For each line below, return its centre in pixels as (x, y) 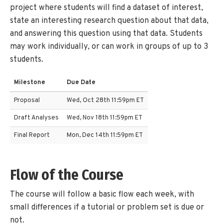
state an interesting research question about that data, (109, 21)
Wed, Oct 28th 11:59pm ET (105, 101)
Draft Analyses (36, 118)
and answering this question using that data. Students (106, 34)
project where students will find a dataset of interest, (107, 8)
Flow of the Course (67, 175)
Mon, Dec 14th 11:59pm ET (105, 136)
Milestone (30, 83)
